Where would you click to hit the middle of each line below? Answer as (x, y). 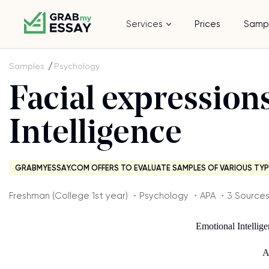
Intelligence (95, 134)
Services (145, 24)
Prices (208, 24)
